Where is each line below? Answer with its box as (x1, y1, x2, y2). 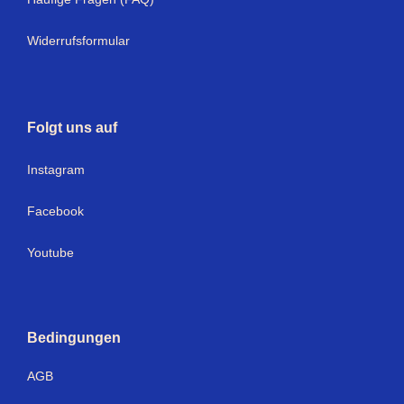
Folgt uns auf (27, 120, 117, 136)
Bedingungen (27, 330, 121, 345)
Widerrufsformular (27, 33, 130, 49)
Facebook (27, 204, 84, 219)
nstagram (31, 162, 85, 178)
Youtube (27, 244, 74, 260)
